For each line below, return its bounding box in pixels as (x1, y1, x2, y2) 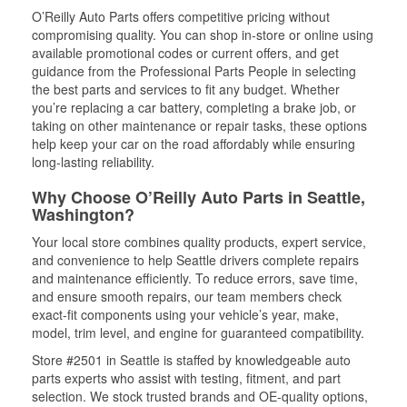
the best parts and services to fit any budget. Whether (32, 79, 340, 98)
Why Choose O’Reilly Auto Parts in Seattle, (32, 184, 365, 209)
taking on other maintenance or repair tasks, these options (32, 115, 367, 134)
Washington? (32, 202, 134, 226)
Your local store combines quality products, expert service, (32, 232, 366, 251)
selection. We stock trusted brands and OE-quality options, (32, 386, 368, 405)
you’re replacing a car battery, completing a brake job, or (32, 97, 356, 116)
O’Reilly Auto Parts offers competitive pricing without (32, 6, 330, 25)
